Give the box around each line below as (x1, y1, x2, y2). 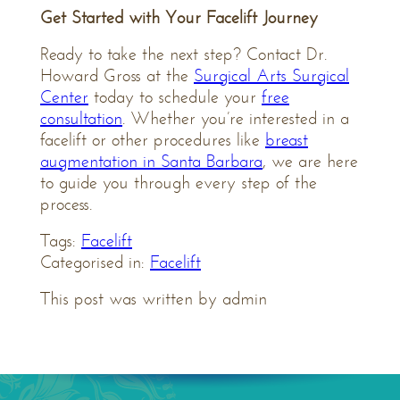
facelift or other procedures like (40, 129, 265, 151)
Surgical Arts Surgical (194, 65, 349, 87)
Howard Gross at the (40, 65, 194, 87)
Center (40, 87, 88, 108)
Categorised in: (40, 252, 150, 273)
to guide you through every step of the (40, 172, 317, 194)
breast (265, 129, 308, 151)
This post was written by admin (40, 288, 267, 310)
